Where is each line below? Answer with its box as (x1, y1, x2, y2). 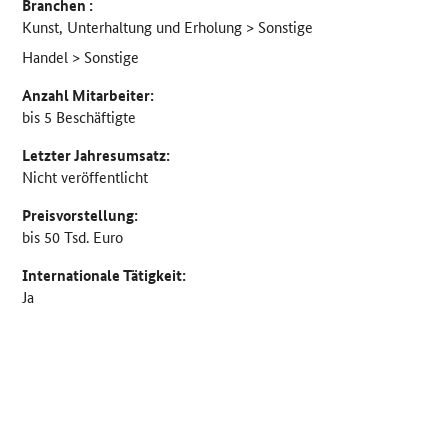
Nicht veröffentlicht (22, 166, 149, 188)
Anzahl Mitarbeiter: (22, 83, 155, 106)
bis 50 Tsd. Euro (22, 226, 124, 248)
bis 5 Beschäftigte (22, 105, 137, 127)
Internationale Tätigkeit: (22, 264, 187, 287)
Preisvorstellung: (22, 204, 139, 227)
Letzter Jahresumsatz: (22, 144, 171, 167)
